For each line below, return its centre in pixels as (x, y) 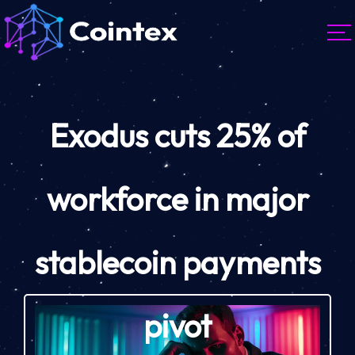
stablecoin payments (177, 263)
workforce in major (177, 199)
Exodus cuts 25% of (177, 136)
